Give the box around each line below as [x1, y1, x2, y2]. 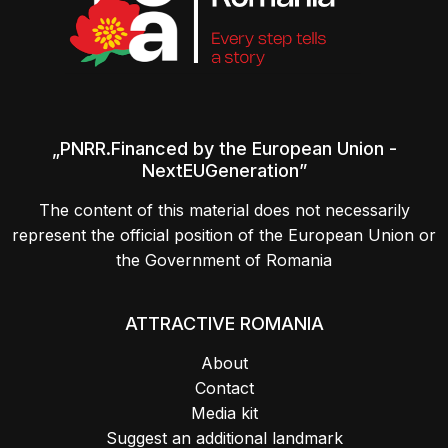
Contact [194, 378, 254, 399]
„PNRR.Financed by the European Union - [51, 138, 397, 160]
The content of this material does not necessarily [38, 200, 410, 221]
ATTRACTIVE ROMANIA [124, 313, 324, 335]
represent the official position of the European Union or [12, 225, 436, 246]
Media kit [190, 403, 258, 424]
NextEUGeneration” [141, 160, 307, 182]
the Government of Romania [116, 250, 332, 271]
